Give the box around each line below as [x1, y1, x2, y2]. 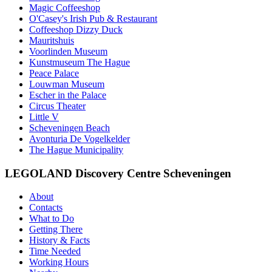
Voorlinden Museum [29, 46, 107, 56]
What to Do [29, 213, 74, 224]
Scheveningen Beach [29, 122, 110, 133]
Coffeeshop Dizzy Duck [29, 24, 123, 35]
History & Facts [29, 235, 90, 246]
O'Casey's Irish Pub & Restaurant [29, 13, 157, 24]
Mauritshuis [29, 35, 74, 46]
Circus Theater [29, 100, 86, 111]
